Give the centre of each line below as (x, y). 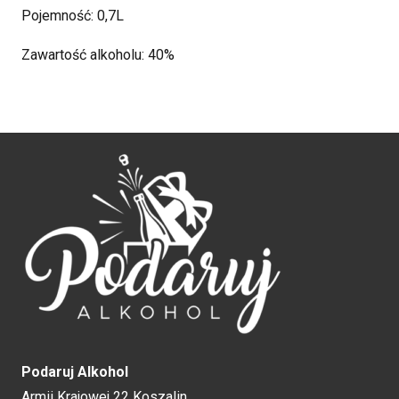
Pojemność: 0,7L (73, 15)
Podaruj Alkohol (75, 371)
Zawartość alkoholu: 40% (98, 54)
